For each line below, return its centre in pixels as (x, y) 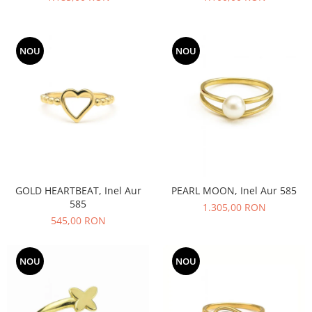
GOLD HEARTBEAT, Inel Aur (78, 190)
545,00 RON (78, 220)
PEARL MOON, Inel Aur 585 (234, 190)
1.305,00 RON (234, 207)
